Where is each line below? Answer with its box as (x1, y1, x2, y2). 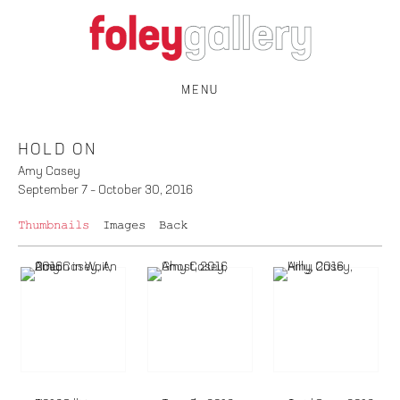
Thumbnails (18, 218, 89, 231)
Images (103, 218, 146, 231)
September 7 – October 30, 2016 (18, 183, 193, 196)
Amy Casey (18, 164, 80, 178)
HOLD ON (18, 141, 98, 158)
